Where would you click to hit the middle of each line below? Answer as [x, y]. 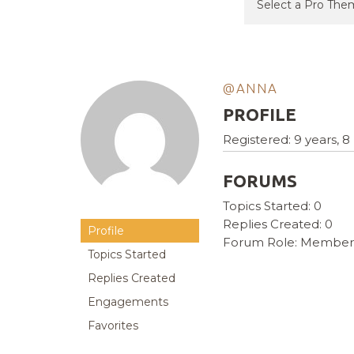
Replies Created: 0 [278, 224]
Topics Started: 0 [272, 206]
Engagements [128, 302]
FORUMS [260, 181]
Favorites [113, 326]
